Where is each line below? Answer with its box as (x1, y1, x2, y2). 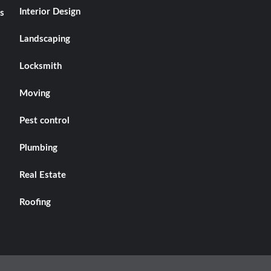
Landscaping (19, 34, 70, 44)
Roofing (19, 198, 51, 207)
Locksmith (19, 62, 62, 71)
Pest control (19, 116, 70, 126)
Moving (19, 89, 50, 99)
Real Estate (19, 171, 66, 180)
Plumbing (19, 143, 57, 153)
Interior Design (19, 7, 80, 17)
